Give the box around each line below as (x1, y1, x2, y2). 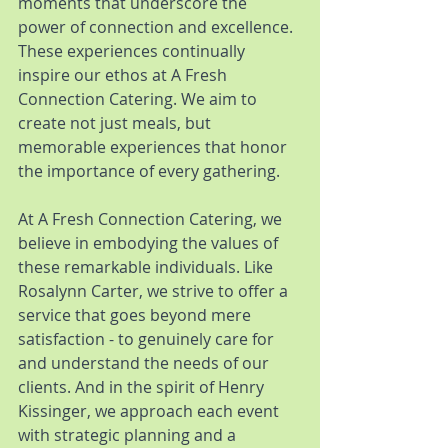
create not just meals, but (18, 112, 215, 134)
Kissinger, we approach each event (18, 400, 283, 422)
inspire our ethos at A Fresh (18, 64, 231, 86)
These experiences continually (18, 40, 249, 62)
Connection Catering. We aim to (18, 88, 261, 110)
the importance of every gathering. (18, 160, 280, 182)
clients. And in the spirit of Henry (18, 376, 268, 398)
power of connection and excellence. (18, 16, 297, 38)
